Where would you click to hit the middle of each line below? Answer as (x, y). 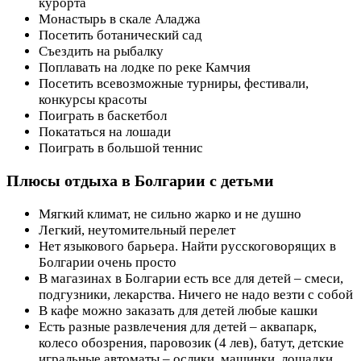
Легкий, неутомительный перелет (137, 230)
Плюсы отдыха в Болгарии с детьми (140, 181)
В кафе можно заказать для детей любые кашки (178, 311)
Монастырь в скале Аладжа (120, 19)
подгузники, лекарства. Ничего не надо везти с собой (196, 295)
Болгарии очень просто (108, 263)
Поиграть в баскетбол (103, 115)
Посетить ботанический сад (120, 35)
